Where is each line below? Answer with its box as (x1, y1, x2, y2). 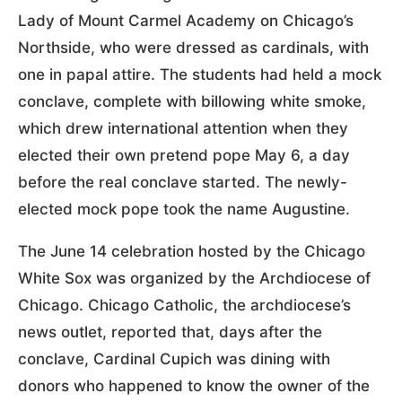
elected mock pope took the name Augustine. (18, 199, 350, 218)
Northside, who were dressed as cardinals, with (18, 38, 369, 57)
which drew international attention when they (18, 118, 348, 137)
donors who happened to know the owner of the (18, 376, 370, 395)
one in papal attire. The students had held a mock (18, 65, 381, 83)
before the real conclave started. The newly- (18, 172, 347, 191)
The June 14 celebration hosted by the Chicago (18, 241, 365, 260)
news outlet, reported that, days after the (18, 322, 322, 341)
